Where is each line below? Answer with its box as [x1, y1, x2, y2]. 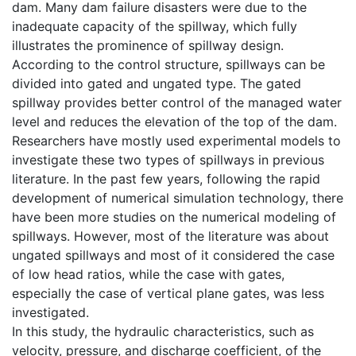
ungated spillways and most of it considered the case [12, 246, 335, 263]
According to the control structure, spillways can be [12, 56, 325, 72]
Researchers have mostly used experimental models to [12, 132, 341, 149]
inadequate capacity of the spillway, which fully [12, 17, 297, 34]
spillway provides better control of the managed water [12, 94, 342, 110]
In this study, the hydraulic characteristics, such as [12, 323, 314, 339]
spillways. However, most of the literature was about [12, 227, 329, 244]
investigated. [12, 304, 89, 320]
